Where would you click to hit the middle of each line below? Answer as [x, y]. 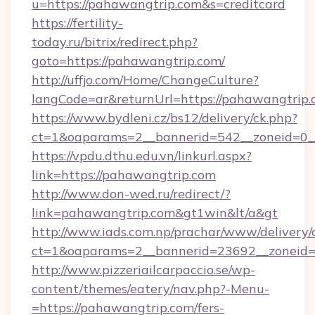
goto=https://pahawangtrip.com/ [128, 61]
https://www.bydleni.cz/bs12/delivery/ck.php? [165, 118]
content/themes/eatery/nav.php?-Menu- [150, 289]
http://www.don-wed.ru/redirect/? [131, 194]
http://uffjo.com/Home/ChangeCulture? [145, 80]
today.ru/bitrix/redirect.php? [115, 42]
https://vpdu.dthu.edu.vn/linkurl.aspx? [142, 156]
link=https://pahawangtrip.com [124, 175]
